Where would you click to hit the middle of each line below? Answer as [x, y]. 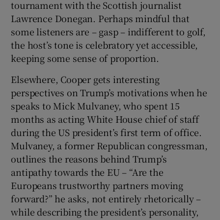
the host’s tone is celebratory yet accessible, [105, 45]
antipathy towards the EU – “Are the [87, 172]
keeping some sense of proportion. [85, 58]
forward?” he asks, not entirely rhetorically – [106, 199]
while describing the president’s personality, [105, 212]
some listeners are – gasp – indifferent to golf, [108, 32]
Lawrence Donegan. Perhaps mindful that [100, 18]
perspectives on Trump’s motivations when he [109, 93]
